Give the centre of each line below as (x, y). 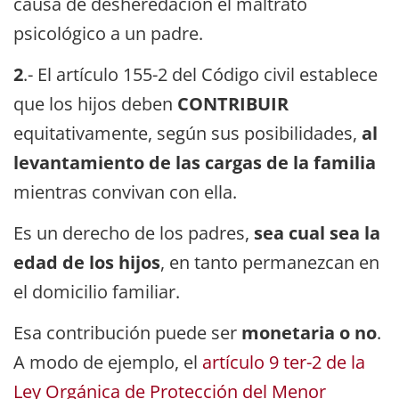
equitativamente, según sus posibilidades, (187, 133)
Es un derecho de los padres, (134, 233)
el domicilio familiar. (97, 292)
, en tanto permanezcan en (270, 263)
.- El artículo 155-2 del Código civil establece (200, 74)
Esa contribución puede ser (127, 333)
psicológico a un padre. (108, 33)
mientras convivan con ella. (125, 192)
